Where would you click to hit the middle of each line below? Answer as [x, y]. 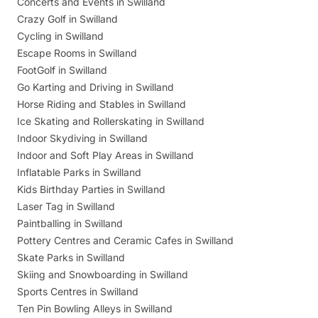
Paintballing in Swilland [70, 223]
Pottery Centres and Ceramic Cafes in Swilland [125, 240]
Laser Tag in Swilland [66, 206]
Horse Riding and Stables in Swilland [102, 104]
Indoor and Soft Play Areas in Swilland [105, 155]
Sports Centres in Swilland [78, 291]
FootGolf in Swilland [62, 70]
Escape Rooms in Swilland [77, 53]
